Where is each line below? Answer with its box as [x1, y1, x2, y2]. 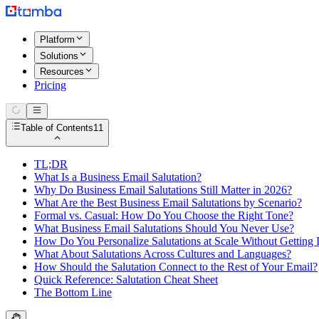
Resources [40, 66, 84, 77]
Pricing [34, 78, 66, 91]
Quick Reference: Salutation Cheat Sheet [34, 273, 218, 286]
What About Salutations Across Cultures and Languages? [34, 247, 291, 260]
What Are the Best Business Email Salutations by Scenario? [34, 196, 302, 209]
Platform [40, 34, 75, 46]
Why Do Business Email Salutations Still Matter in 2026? [34, 183, 292, 196]
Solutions [40, 50, 78, 61]
